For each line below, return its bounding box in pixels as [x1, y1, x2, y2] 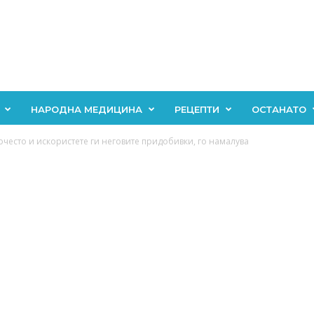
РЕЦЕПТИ [174, 104, 219, 115]
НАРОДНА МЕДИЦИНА [30, 104, 142, 115]
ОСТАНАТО [251, 104, 306, 115]
